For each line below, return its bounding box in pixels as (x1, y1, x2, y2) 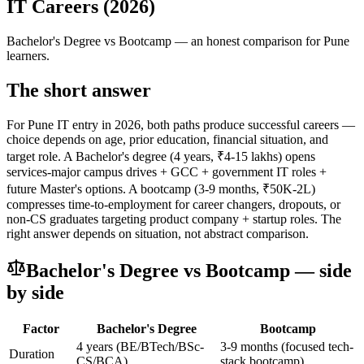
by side (6, 281, 64, 303)
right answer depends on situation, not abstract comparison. (6, 226, 309, 240)
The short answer (6, 79, 151, 101)
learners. (6, 48, 50, 63)
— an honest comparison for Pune (171, 33, 349, 48)
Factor (23, 322, 59, 336)
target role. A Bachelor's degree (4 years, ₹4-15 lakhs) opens (6, 149, 315, 163)
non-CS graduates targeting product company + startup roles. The (6, 211, 341, 226)
